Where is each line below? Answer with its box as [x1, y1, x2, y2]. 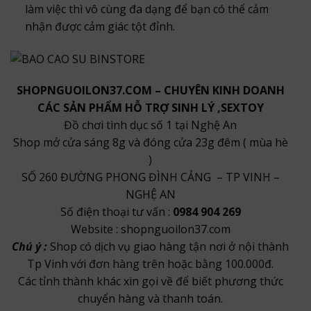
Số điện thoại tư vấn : [60, 204, 170, 220]
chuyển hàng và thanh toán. [78, 291, 223, 307]
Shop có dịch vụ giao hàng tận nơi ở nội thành [50, 239, 289, 255]
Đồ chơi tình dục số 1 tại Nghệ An [64, 117, 237, 133]
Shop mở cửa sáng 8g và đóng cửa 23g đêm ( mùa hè [12, 135, 288, 151]
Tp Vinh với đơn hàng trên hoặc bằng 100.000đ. [27, 256, 274, 272]
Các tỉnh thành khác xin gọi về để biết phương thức [17, 274, 283, 289]
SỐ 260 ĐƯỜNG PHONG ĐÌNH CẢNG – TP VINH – [21, 169, 280, 185]
